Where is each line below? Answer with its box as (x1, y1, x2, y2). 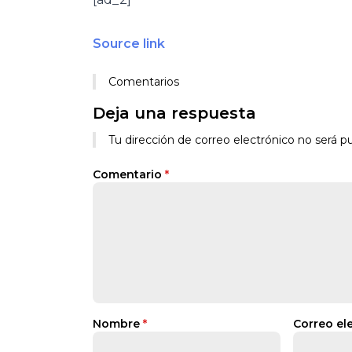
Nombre (93, 317, 143, 331)
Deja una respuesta (93, 104, 256, 123)
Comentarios (108, 75, 179, 89)
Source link (93, 36, 165, 51)
